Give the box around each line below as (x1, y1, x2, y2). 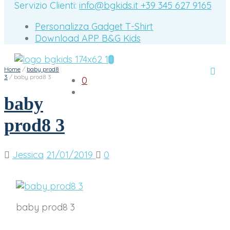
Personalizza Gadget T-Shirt (35, 21, 153, 33)
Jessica (12, 148, 44, 161)
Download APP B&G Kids (35, 32, 141, 45)
